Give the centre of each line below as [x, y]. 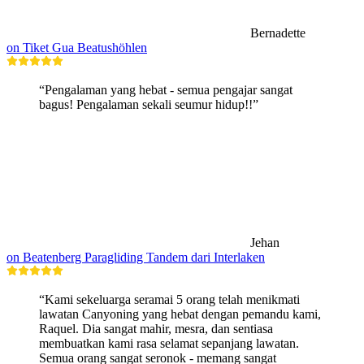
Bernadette [278, 33]
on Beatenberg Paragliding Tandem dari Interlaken [136, 258]
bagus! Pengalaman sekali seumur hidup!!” [149, 105]
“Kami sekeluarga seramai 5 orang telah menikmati [169, 300]
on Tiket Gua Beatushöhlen [77, 48]
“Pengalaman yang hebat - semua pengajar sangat [166, 90]
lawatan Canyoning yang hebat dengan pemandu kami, [180, 314]
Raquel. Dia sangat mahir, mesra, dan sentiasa [156, 329]
